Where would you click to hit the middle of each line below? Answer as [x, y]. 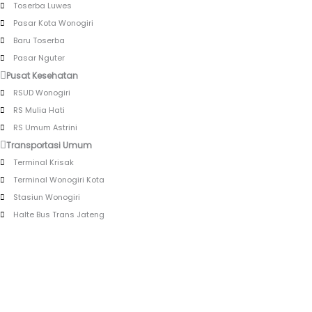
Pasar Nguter [39, 58]
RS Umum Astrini [45, 128]
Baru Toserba [39, 41]
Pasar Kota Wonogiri [53, 23]
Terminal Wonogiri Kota [58, 180]
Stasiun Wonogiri [46, 197]
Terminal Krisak [43, 163]
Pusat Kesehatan [42, 76]
